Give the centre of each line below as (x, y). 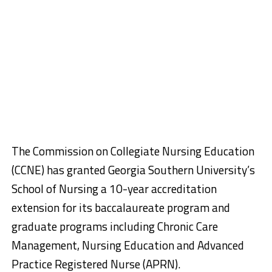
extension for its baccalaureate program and (121, 207)
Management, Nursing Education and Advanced (127, 245)
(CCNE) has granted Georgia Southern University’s (133, 169)
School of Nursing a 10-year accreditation (114, 188)
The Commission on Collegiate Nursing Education (133, 151)
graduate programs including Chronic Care (114, 226)
